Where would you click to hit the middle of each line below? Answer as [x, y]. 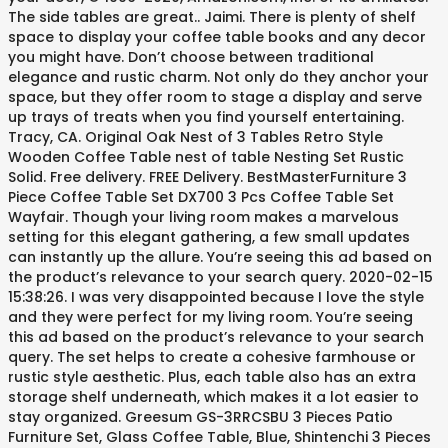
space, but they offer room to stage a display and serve [215, 97]
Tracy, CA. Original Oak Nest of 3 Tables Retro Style [195, 137]
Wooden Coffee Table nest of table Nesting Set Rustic [206, 157]
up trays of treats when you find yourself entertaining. [206, 117]
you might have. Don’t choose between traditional [191, 57]
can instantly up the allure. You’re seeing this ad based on [220, 257]
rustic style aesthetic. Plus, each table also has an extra [212, 377]
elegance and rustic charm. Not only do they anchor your [218, 77]
